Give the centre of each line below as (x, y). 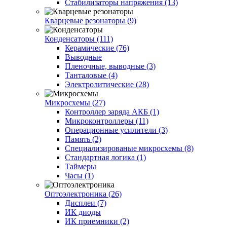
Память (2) (83, 139)
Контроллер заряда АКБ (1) (112, 111)
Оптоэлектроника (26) (83, 194)
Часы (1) (79, 175)
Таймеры (81, 166)
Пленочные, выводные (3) (110, 66)
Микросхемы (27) (75, 102)
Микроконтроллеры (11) (107, 121)
